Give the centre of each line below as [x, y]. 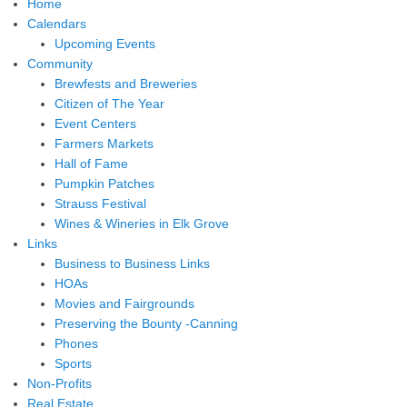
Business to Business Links [132, 264]
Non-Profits [60, 384]
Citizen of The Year [109, 104]
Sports [73, 364]
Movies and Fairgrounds [124, 304]
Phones [76, 344]
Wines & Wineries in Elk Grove [142, 224]
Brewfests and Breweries [126, 84]
